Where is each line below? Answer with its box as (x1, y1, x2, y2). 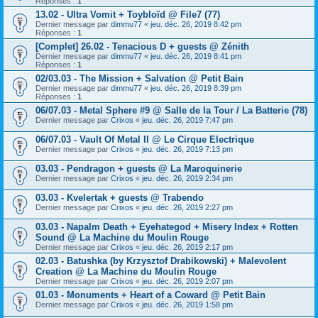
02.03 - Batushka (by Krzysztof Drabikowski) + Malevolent (35, 256, 286, 266)
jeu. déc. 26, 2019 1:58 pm (142, 300, 233, 309)
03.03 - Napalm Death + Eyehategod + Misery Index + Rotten (35, 221, 298, 232)
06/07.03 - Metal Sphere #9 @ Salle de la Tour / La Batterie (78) (35, 105, 307, 116)
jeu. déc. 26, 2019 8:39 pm (150, 84, 241, 92)
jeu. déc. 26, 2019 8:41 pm (150, 52, 241, 60)
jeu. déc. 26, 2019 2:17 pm (142, 243, 233, 251)
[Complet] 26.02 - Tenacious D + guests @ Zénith (35, 41, 249, 52)
